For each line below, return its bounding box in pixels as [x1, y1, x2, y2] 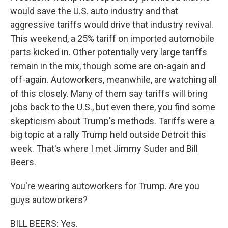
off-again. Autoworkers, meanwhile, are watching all [10, 74, 217, 85]
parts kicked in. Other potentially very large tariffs [10, 47, 207, 58]
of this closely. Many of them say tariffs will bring [10, 88, 208, 99]
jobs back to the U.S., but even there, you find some [10, 102, 215, 112]
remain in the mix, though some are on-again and [10, 61, 205, 71]
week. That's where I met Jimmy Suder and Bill [10, 143, 198, 154]
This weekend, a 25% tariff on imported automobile [10, 33, 214, 44]
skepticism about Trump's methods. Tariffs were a [10, 116, 214, 126]
